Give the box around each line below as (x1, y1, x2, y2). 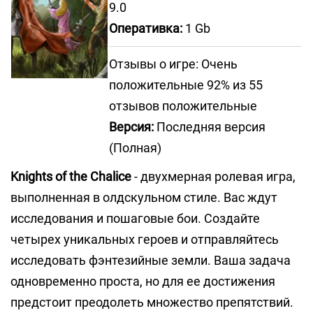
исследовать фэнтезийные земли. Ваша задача (10, 253, 291, 268)
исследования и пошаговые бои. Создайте (10, 211, 260, 226)
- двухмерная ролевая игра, (131, 169, 296, 184)
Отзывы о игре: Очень (109, 57, 238, 71)
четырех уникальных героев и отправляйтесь (10, 232, 279, 247)
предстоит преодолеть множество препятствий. (10, 295, 293, 310)
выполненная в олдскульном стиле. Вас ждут (10, 190, 277, 205)
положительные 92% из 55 (109, 78, 263, 92)
